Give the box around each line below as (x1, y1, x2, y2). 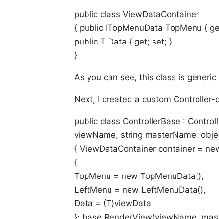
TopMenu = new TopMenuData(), (74, 171, 204, 181)
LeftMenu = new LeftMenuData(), (74, 185, 206, 195)
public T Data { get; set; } (74, 37, 172, 46)
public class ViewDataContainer (74, 9, 199, 19)
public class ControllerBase (74, 116, 180, 126)
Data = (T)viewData (74, 198, 151, 208)
